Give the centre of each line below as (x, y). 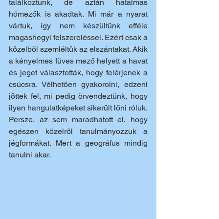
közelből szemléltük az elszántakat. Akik (78, 49)
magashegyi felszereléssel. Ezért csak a (78, 37)
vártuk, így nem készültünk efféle (78, 25)
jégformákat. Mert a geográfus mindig (78, 143)
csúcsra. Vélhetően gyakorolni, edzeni (78, 84)
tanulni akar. (30, 154)
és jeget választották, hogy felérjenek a (78, 72)
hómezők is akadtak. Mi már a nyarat (78, 14)
